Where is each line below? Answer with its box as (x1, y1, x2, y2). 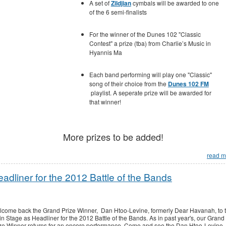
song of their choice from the (89, 79, 166, 88)
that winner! (89, 97, 121, 106)
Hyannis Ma (89, 47, 122, 56)
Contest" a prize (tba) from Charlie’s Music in (89, 38, 211, 47)
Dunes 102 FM (167, 79, 209, 88)
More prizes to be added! (63, 130, 163, 144)
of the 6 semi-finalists (89, 7, 147, 16)
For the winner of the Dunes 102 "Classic (89, 29, 201, 38)
